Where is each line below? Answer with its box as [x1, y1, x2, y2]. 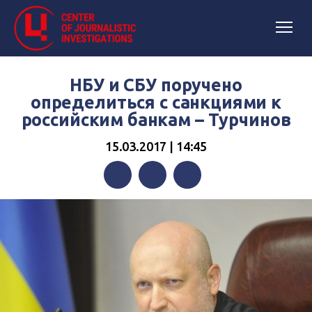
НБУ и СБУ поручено [70, 75, 242, 95]
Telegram [173, 196, 220, 209]
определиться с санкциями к [30, 93, 282, 112]
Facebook [104, 196, 151, 209]
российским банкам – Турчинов [21, 110, 291, 130]
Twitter [139, 196, 174, 209]
